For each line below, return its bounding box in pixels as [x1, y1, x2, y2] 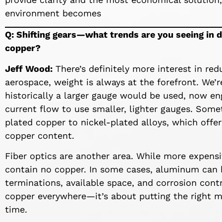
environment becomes [5, 7, 101, 18]
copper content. [5, 130, 74, 141]
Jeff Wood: [5, 63, 53, 74]
